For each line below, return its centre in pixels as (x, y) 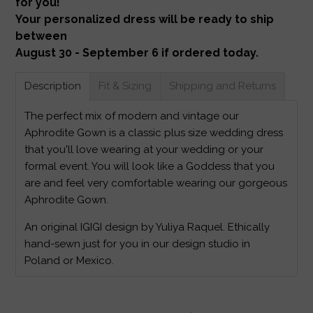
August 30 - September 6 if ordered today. (137, 52)
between (42, 36)
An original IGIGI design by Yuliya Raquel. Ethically (147, 227)
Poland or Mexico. (70, 260)
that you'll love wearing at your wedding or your (144, 149)
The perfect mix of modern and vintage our (132, 116)
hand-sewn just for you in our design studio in (138, 243)
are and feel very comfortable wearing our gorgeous (156, 183)
